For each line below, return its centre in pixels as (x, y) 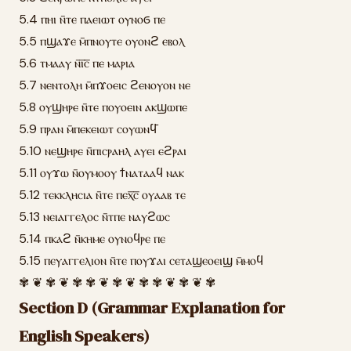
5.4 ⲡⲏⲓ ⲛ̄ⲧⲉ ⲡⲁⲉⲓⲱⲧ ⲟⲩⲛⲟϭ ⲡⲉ (92, 19)
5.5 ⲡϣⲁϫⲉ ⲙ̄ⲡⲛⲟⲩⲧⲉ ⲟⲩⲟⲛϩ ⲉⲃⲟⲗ (102, 41)
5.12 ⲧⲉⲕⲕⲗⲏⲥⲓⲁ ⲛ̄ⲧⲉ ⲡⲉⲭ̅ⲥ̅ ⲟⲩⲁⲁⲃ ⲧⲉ (102, 195)
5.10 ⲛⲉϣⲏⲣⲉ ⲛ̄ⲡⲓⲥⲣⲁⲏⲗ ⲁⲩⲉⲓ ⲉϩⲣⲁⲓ (103, 151)
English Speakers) (84, 336)
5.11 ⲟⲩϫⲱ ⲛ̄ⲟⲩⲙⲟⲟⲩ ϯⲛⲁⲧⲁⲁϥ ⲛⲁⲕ (101, 173)
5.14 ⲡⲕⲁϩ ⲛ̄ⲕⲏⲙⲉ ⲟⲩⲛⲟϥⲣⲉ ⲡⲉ (92, 239)
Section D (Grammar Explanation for (152, 308)
